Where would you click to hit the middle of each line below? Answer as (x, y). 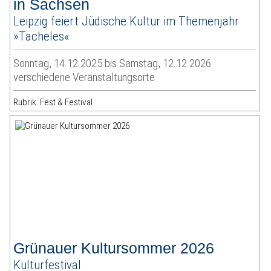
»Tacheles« (42, 36)
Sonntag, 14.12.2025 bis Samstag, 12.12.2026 (113, 64)
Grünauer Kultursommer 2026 (114, 248)
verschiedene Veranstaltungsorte (84, 77)
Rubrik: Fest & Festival (53, 103)
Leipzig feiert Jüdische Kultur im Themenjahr (126, 21)
